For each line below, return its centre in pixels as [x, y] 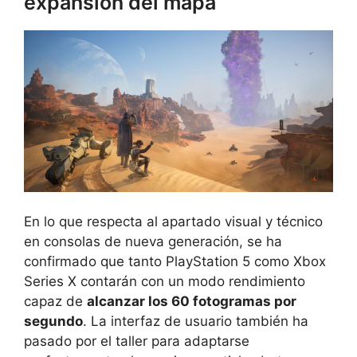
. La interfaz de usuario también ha [196, 322]
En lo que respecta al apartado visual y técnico [173, 222]
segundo [53, 322]
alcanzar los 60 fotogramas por [192, 302]
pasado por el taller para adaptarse [137, 341]
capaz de [55, 302]
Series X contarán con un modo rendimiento [165, 282]
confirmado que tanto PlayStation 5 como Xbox [175, 262]
